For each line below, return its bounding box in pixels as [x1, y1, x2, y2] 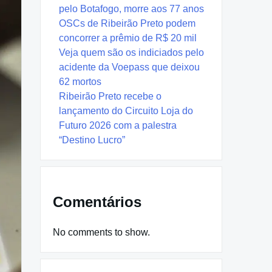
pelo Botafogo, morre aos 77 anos [59, 3, 204, 14]
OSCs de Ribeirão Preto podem [59, 18, 195, 29]
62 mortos [59, 76, 101, 87]
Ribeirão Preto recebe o [59, 90, 161, 101]
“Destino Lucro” [59, 134, 125, 145]
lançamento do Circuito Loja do [59, 105, 193, 116]
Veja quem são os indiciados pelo [59, 47, 204, 58]
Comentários [53, 193, 141, 210]
